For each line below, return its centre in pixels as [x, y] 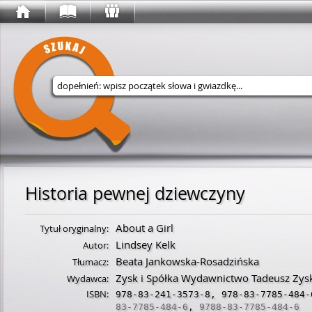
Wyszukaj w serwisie [139, 109]
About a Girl [145, 228]
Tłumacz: [91, 262]
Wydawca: [88, 279]
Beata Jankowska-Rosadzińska [187, 261]
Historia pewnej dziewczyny [135, 193]
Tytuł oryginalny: [74, 228]
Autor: [96, 245]
